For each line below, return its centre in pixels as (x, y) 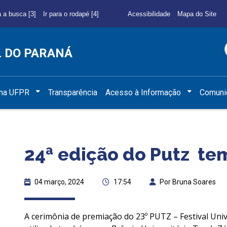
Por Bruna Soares (188, 182)
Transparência (73, 92)
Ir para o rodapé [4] (71, 14)
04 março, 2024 (59, 182)
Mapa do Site (197, 14)
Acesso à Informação (143, 92)
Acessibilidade (149, 14)
